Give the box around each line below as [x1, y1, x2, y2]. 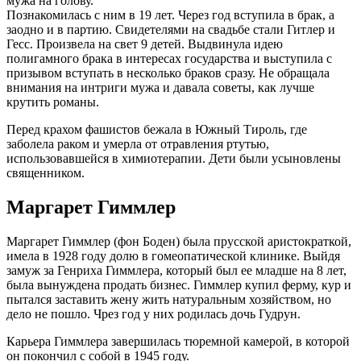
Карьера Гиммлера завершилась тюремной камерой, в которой [6, 334, 350, 348]
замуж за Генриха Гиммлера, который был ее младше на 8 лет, [6, 263, 346, 277]
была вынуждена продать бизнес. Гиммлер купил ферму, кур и [6, 277, 351, 292]
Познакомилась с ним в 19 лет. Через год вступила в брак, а [6, 7, 334, 22]
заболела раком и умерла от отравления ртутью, [6, 136, 269, 151]
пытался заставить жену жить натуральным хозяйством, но [6, 292, 331, 306]
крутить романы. [6, 94, 99, 109]
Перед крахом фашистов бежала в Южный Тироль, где [6, 122, 307, 136]
